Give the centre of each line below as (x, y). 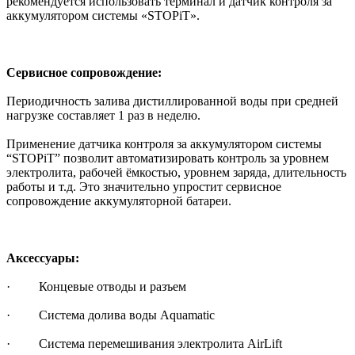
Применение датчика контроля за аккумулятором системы (164, 143)
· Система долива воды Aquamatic (111, 315)
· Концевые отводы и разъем (96, 286)
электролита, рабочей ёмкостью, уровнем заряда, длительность (176, 172)
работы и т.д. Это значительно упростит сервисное (144, 186)
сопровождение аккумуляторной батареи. (119, 200)
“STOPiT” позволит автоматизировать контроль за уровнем (168, 158)
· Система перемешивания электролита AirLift (144, 343)
